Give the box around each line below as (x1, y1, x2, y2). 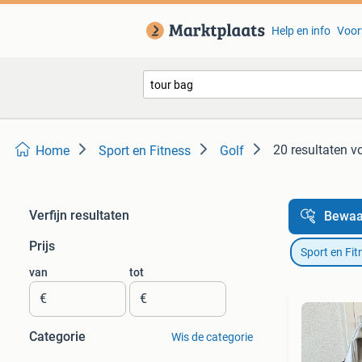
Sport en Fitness (99, 143, 191, 158)
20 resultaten (273, 142, 347, 158)
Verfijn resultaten (29, 208, 129, 223)
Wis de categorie (170, 330, 253, 343)
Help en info (271, 24, 330, 37)
